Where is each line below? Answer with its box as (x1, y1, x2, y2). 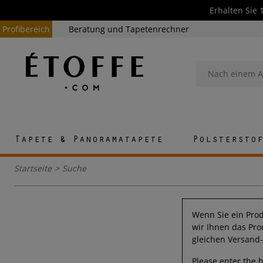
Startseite (14, 163, 52, 174)
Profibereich (2, 23, 50, 35)
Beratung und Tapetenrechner (69, 23, 189, 35)
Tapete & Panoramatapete (14, 136, 163, 146)
